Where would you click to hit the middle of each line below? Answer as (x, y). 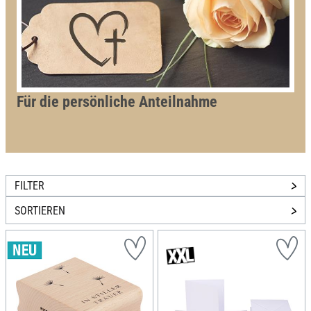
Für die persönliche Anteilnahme (117, 101)
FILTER (30, 186)
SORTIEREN (40, 210)
